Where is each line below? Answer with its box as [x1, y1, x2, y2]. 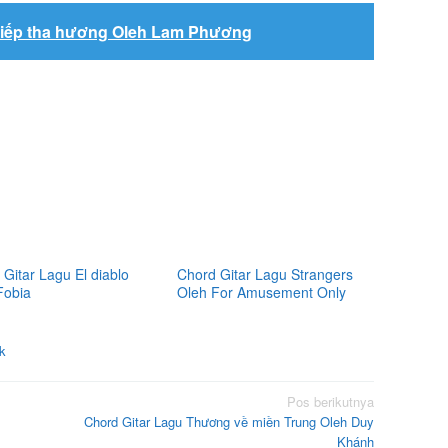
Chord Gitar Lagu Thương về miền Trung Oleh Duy [84, 411, 374, 431]
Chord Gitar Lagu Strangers [177, 264, 354, 284]
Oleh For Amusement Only [177, 282, 347, 302]
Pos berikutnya [287, 391, 374, 411]
